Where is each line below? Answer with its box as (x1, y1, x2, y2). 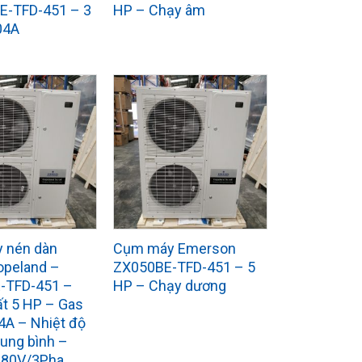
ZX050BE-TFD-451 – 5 (112, 258, 255, 276)
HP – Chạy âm (112, 2, 205, 19)
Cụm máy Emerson (112, 239, 236, 257)
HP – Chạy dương (112, 276, 226, 294)
